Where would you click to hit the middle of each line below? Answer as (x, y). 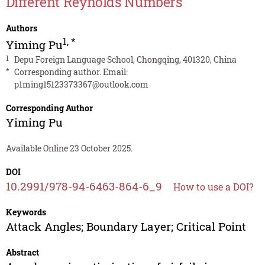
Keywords (26, 212)
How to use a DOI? (213, 187)
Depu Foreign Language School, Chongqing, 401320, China (125, 60)
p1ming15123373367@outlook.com (81, 85)
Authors (21, 28)
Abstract (22, 253)
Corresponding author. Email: (71, 72)
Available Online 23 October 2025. (69, 148)
